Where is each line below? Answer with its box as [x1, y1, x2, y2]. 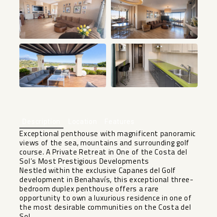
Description [22, 118, 61, 126]
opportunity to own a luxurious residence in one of [19, 192, 192, 204]
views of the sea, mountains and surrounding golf [19, 137, 190, 149]
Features [105, 118, 135, 126]
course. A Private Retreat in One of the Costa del [19, 146, 187, 158]
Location [68, 118, 97, 126]
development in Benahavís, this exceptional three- [19, 174, 194, 186]
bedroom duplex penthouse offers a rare [19, 183, 159, 195]
